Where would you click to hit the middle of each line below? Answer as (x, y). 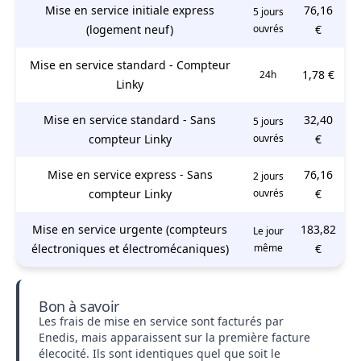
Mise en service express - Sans (130, 174)
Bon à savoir (79, 306)
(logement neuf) (130, 29)
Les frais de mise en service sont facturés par (161, 321)
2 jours (268, 176)
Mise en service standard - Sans (130, 119)
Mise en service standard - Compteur (130, 64)
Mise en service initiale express (130, 10)
